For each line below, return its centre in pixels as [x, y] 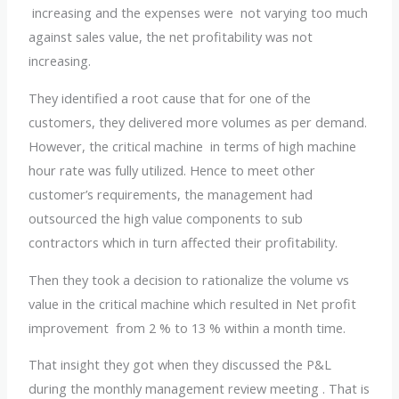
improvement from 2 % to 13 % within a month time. [187, 327]
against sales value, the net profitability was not [171, 37]
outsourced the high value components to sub [166, 218]
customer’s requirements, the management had [173, 194]
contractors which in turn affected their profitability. [183, 242]
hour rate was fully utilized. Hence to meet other [172, 170]
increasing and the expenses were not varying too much [199, 13]
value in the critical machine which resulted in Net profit [193, 303]
